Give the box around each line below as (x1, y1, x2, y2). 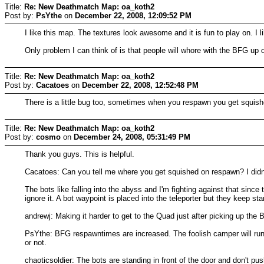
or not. (25, 237, 47, 247)
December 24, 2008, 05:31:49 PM (74, 132, 190, 141)
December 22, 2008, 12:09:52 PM (75, 11, 192, 20)
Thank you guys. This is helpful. (25, 149, 135, 159)
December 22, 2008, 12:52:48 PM (82, 80, 199, 90)
